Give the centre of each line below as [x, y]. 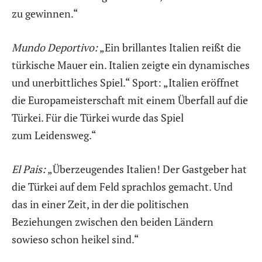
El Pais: [29, 169]
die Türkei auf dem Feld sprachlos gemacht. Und [122, 186]
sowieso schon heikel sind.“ [75, 239]
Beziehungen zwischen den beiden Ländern [113, 221]
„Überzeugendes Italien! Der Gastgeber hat [146, 169]
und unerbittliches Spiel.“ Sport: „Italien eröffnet [125, 83]
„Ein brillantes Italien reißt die [169, 48]
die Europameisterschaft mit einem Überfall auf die [130, 100]
